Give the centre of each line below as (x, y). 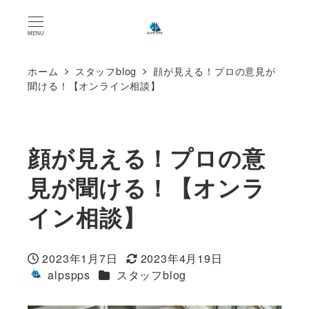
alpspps (69, 275)
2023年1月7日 (80, 258)
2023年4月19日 (181, 258)
